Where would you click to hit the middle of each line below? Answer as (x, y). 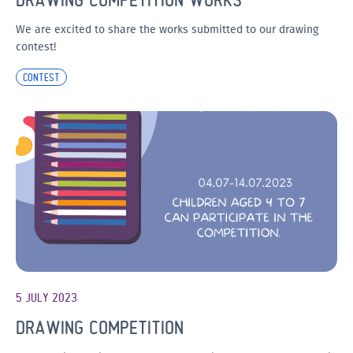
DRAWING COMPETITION (100, 327)
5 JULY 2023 (46, 297)
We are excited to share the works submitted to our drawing (167, 30)
